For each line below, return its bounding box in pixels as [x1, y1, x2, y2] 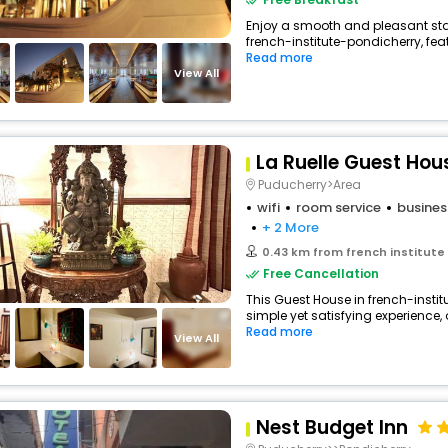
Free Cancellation [263, 265, 379, 282]
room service [296, 198, 381, 217]
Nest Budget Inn [256, 414, 408, 441]
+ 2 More [262, 218, 319, 237]
